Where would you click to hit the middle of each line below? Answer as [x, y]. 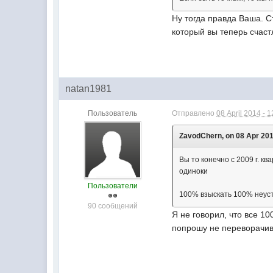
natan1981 [89, 89]
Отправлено [194, 113]
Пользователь [113, 113]
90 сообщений [112, 206]
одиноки [194, 171]
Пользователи [112, 186]
